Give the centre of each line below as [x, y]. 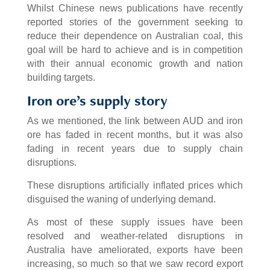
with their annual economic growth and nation [135, 64]
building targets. [61, 78]
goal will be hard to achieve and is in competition [135, 50]
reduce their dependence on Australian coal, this [135, 36]
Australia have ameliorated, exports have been [135, 250]
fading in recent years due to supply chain [135, 149]
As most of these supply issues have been [135, 222]
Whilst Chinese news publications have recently [135, 8]
